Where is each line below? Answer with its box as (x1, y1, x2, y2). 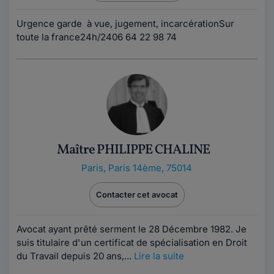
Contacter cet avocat (96, 190, 178, 199)
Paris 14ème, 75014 (108, 162, 192, 174)
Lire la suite (134, 250, 184, 262)
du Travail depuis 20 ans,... (17, 250, 134, 262)
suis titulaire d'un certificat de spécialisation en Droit (17, 237, 247, 248)
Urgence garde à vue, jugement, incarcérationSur (17, 18, 234, 29)
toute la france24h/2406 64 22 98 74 (17, 31, 179, 43)
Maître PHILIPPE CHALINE (56, 141, 210, 160)
